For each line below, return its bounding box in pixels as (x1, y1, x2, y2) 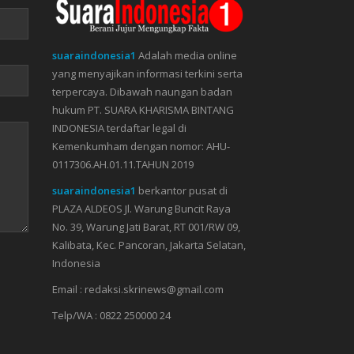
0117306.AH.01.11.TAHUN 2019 (52, 156, 194, 171)
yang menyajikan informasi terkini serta (52, 66, 243, 81)
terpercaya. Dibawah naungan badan (52, 84, 232, 99)
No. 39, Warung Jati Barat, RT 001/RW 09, (52, 219, 240, 234)
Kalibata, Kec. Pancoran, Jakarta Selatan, (52, 237, 246, 252)
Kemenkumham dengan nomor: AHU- (52, 138, 230, 153)
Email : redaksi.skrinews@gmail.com (52, 281, 224, 296)
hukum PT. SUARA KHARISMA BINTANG (52, 102, 234, 117)
